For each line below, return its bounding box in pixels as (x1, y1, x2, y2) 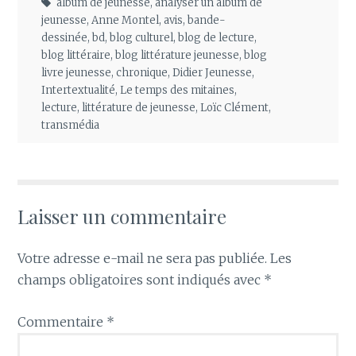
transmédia (41, 118, 100, 133)
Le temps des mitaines (120, 83, 235, 98)
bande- (188, 14, 226, 28)
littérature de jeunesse (82, 101, 196, 115)
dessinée (41, 31, 88, 45)
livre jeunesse (41, 66, 112, 80)
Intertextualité (41, 83, 116, 98)
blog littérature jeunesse (115, 48, 240, 63)
